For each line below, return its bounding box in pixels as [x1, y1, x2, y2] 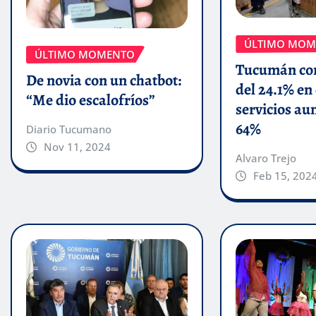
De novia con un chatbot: [26, 69, 181, 91]
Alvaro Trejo [236, 150, 297, 165]
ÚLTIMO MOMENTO [35, 47, 135, 61]
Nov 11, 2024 [43, 139, 111, 154]
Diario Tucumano [26, 121, 111, 136]
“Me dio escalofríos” [26, 89, 155, 111]
